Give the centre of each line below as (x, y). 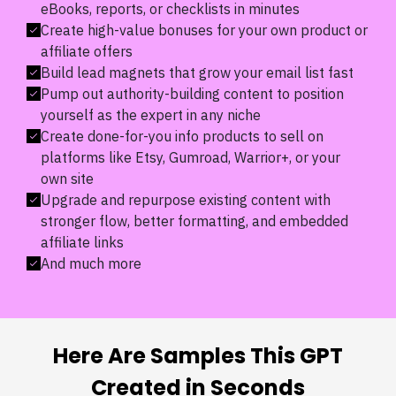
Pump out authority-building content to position (192, 94)
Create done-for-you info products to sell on (182, 136)
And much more (91, 263)
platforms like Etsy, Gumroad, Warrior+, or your (190, 157)
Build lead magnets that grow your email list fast (197, 72)
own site (67, 179)
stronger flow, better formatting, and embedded (194, 221)
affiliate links (82, 242)
